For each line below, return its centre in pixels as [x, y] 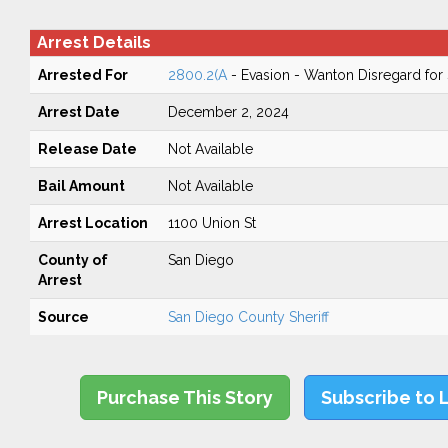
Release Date [87, 149]
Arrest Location [92, 223]
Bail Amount [81, 186]
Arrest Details [93, 42]
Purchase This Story [185, 397]
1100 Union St [211, 223]
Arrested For [82, 75]
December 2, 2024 [228, 112]
